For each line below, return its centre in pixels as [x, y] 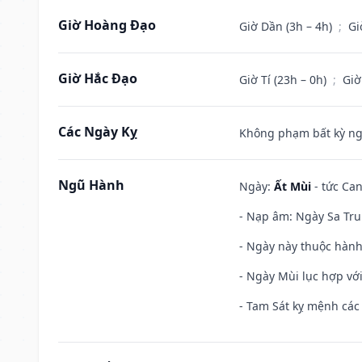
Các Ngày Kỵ [98, 131]
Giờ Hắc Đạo [98, 78]
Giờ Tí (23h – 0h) [284, 79]
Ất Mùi [293, 186]
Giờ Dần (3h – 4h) [287, 26]
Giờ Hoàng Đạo [107, 25]
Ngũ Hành [91, 185]
